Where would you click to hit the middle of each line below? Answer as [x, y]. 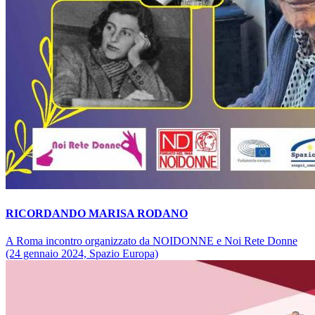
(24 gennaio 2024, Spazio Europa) [82, 253]
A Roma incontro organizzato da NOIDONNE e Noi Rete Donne [152, 241]
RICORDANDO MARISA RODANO [97, 213]
